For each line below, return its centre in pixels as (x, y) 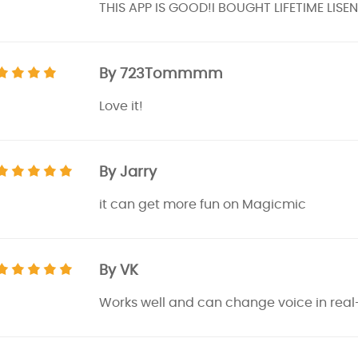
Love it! (121, 106)
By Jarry (128, 171)
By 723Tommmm (161, 73)
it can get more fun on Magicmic (203, 204)
